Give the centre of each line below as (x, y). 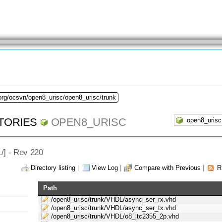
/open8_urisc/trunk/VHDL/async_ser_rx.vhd (114, 200)
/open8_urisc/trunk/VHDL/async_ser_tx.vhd (114, 208)
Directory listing (53, 168)
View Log (105, 168)
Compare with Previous (167, 168)
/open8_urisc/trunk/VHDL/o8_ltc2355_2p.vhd (115, 217)
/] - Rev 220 (22, 152)
